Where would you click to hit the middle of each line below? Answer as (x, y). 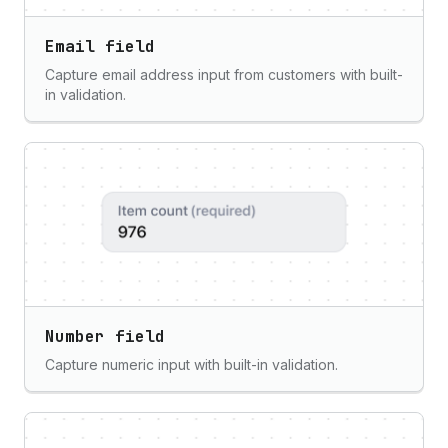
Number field (105, 336)
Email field (100, 46)
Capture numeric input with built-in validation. (191, 364)
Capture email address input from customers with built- (224, 74)
